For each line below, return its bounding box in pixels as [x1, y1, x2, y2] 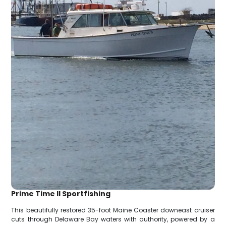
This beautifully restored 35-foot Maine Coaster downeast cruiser [11, 205, 215, 214]
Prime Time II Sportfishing [11, 188, 111, 199]
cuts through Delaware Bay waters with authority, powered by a [11, 214, 215, 223]
